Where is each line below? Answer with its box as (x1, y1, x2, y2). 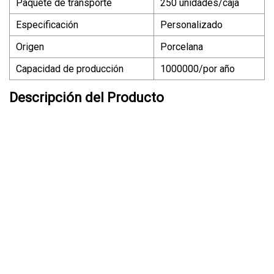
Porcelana (160, 41, 203, 53)
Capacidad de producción (16, 63, 124, 75)
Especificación (16, 19, 78, 31)
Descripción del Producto (9, 90, 164, 106)
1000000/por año (160, 63, 235, 75)
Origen (16, 41, 44, 53)
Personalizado (160, 19, 223, 31)
